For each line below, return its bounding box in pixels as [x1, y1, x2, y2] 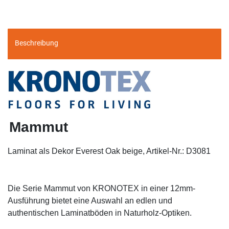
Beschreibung [15, 39, 58, 48]
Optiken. [162, 208, 192, 217]
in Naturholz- [115, 208, 162, 217]
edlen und [134, 196, 172, 205]
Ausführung [8, 196, 50, 205]
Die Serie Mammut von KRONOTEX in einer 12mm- [8, 184, 195, 193]
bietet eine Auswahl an [50, 196, 134, 205]
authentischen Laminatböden [8, 208, 115, 217]
